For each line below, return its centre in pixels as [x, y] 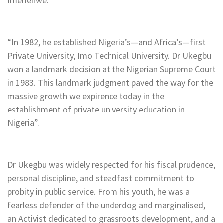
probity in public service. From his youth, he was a [99, 192]
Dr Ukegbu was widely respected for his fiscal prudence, [111, 165]
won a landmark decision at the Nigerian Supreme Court [111, 69]
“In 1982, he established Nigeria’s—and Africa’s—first [107, 42]
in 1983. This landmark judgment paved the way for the [110, 83]
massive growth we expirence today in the [86, 96]
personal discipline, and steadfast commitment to [101, 178]
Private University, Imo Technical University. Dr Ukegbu [109, 56]
